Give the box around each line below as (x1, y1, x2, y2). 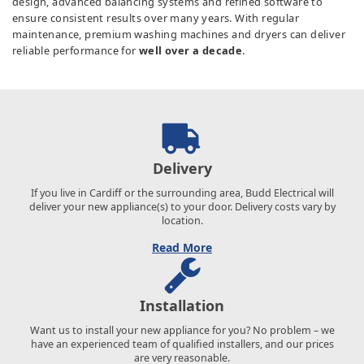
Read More (152, 239, 212, 255)
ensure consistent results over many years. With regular (12, 10, 299, 25)
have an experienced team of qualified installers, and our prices (30, 336, 334, 351)
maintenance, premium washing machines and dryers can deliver (12, 26, 345, 41)
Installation (140, 295, 224, 315)
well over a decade (139, 42, 243, 58)
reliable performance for (12, 42, 139, 58)
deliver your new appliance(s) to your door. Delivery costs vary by (28, 199, 336, 214)
